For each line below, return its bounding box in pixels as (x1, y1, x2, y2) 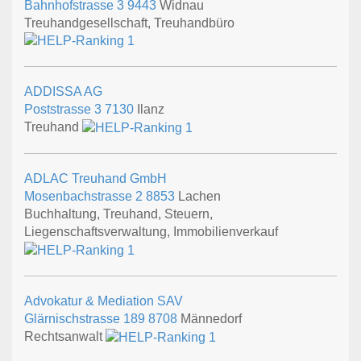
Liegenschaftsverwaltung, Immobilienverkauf (24, 225, 278, 239)
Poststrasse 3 (24, 102, 105, 117)
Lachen (175, 189, 221, 204)
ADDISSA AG (24, 85, 102, 99)
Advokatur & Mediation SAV (24, 293, 183, 308)
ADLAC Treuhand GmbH (24, 172, 167, 186)
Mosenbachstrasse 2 (24, 189, 146, 204)
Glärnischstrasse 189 (24, 311, 148, 326)
